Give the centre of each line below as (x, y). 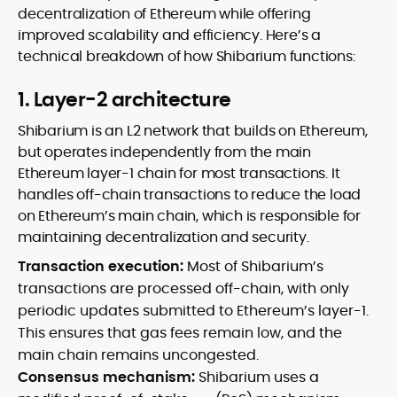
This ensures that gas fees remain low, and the (180, 333)
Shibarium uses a (257, 378)
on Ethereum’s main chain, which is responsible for (189, 216)
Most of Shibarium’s (255, 267)
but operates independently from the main (164, 152)
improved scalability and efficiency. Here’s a (169, 35)
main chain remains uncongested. (138, 355)
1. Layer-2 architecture (125, 100)
